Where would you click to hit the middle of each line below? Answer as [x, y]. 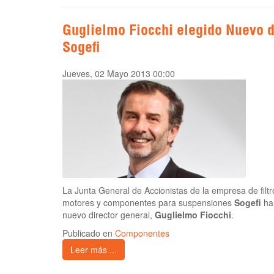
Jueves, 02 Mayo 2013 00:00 [119, 74]
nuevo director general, [109, 215]
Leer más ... [94, 250]
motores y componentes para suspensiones [148, 203]
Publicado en [89, 233]
